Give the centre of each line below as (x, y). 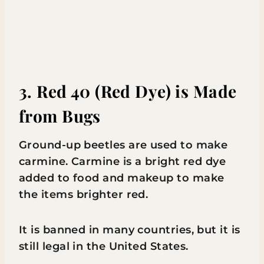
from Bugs (60, 115)
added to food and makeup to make (122, 178)
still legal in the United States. (104, 246)
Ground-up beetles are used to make (123, 145)
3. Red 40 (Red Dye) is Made (128, 91)
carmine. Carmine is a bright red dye (123, 161)
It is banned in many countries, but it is (130, 230)
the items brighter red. (84, 194)
